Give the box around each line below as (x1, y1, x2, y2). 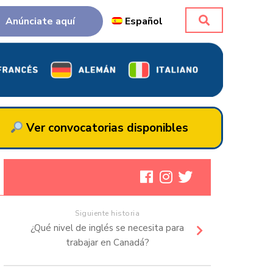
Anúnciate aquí (5, 15, 75, 28)
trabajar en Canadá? (65, 236, 149, 249)
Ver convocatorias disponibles (23, 120, 189, 136)
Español (125, 15, 163, 28)
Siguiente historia (75, 208, 140, 219)
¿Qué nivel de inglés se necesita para (30, 222, 184, 235)
